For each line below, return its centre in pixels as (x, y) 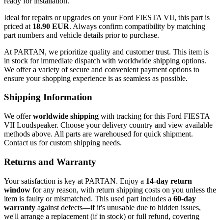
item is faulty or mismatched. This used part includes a (89, 198)
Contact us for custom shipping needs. (63, 143)
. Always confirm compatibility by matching (137, 26)
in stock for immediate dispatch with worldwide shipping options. (105, 60)
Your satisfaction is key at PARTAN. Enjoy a (75, 181)
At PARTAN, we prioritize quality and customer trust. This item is (106, 52)
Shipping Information (48, 97)
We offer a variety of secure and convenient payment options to (102, 69)
